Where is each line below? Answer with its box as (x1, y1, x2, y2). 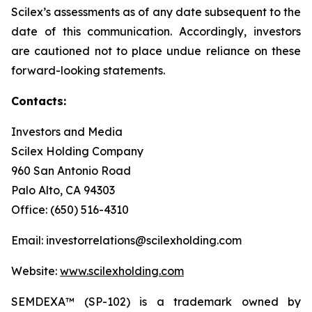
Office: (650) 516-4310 (11, 203, 129, 217)
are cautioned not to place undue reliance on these (11, 44, 301, 58)
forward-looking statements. (11, 63, 165, 77)
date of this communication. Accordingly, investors (11, 24, 301, 38)
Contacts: (11, 94, 66, 108)
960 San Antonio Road (11, 164, 131, 178)
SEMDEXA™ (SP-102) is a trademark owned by (11, 295, 301, 309)
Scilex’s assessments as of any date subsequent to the (11, 5, 301, 19)
